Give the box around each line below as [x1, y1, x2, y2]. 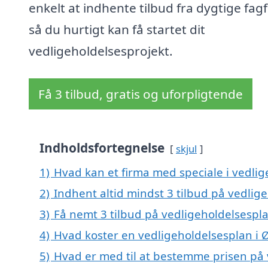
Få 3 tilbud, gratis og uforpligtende [38, 86, 243, 103]
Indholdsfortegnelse [39, 139, 165, 157]
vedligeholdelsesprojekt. [29, 42, 173, 60]
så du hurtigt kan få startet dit [29, 21, 205, 38]
